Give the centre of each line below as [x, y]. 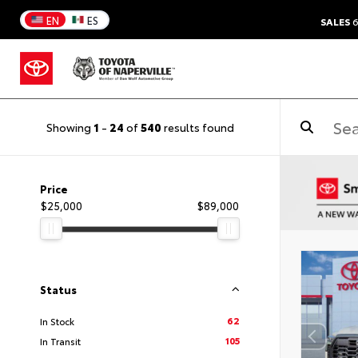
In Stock [57, 321]
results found [197, 127]
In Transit [60, 341]
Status [58, 290]
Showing [70, 127]
